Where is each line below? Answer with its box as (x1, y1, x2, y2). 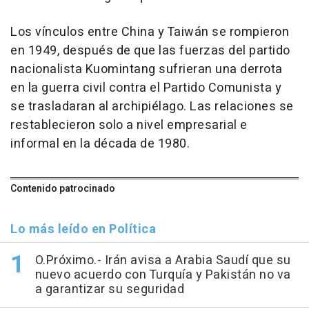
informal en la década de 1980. (10, 134, 190, 153)
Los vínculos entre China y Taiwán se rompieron (10, 22, 289, 41)
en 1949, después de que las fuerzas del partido (10, 41, 290, 60)
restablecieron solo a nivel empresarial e (10, 115, 248, 134)
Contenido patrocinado (10, 181, 115, 196)
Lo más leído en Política (10, 219, 156, 239)
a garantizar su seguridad (34, 279, 184, 299)
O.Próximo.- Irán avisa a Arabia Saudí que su (34, 250, 291, 270)
